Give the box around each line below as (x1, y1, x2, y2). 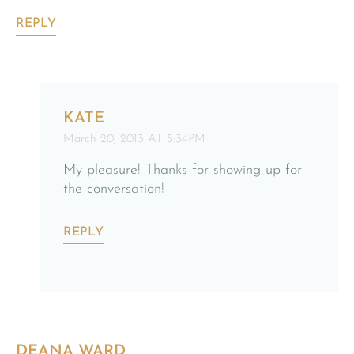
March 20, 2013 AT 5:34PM (63, 133, 205, 145)
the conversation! (63, 181, 164, 197)
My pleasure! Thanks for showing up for (63, 162, 302, 178)
